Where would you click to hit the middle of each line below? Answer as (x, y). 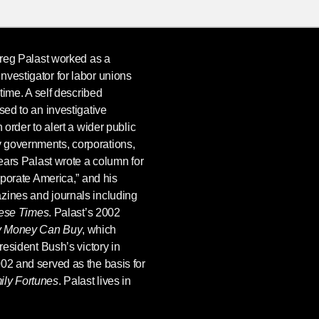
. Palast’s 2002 (84, 212)
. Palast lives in (94, 281)
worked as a (79, 58)
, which (99, 229)
